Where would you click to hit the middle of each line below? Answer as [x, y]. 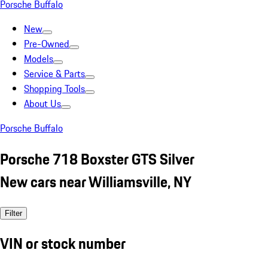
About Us [42, 103]
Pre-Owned [47, 44]
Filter [13, 213]
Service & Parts [54, 74]
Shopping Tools [54, 89]
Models [39, 59]
